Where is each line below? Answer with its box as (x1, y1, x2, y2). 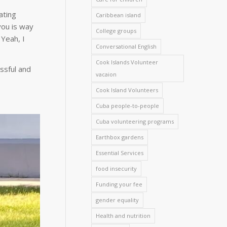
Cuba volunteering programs (96, 118, 174, 125)
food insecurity (96, 165, 137, 172)
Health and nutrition (96, 212, 151, 219)
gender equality (96, 196, 139, 204)
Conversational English (96, 43, 157, 50)
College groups (96, 27, 137, 34)
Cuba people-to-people (96, 102, 160, 109)
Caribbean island (96, 11, 141, 19)
